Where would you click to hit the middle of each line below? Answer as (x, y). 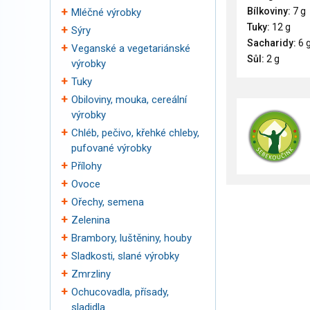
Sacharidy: (272, 43)
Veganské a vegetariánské (131, 48)
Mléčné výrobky (106, 12)
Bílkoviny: (269, 11)
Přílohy (86, 166)
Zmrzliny (91, 274)
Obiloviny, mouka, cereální (129, 100)
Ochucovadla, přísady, (120, 292)
